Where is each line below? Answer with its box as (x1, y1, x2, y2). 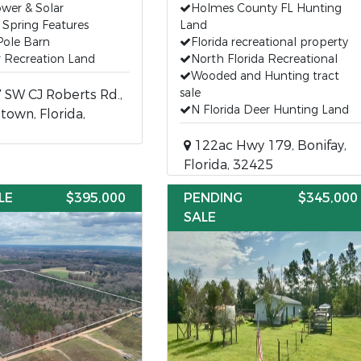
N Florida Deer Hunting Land (190, 102, 349, 118)
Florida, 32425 (183, 156, 273, 173)
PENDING (183, 189, 243, 206)
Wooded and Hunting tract (190, 68, 339, 84)
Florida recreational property (190, 35, 348, 50)
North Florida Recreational (190, 52, 338, 67)
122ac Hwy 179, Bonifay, (190, 137, 346, 154)
